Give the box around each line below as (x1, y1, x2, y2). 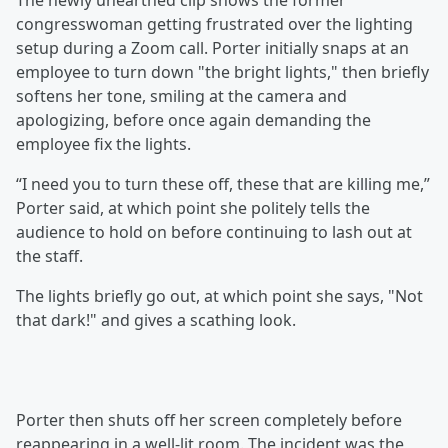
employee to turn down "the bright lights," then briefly (16, 61, 429, 84)
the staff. (16, 245, 83, 268)
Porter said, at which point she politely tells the (16, 197, 370, 220)
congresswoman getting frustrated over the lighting (16, 13, 413, 36)
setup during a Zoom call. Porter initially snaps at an (16, 37, 409, 60)
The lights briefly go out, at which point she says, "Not (16, 285, 423, 308)
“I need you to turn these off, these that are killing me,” (16, 173, 430, 196)
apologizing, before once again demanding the (16, 109, 371, 132)
